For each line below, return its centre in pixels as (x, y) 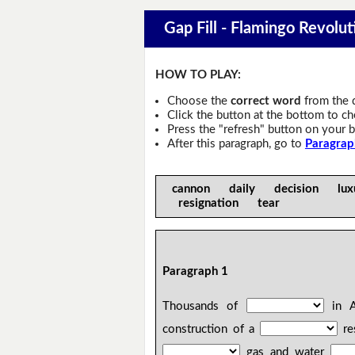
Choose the (198, 101)
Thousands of (204, 307)
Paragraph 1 (196, 272)
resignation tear (226, 203)
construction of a (212, 330)
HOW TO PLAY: (198, 75)
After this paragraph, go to (236, 143)
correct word (265, 101)
